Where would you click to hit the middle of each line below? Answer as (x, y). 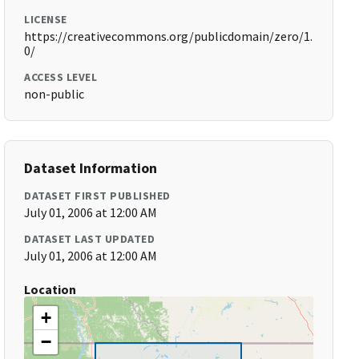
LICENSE (46, 19)
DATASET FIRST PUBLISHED (97, 196)
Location (50, 289)
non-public (54, 94)
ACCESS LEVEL (61, 77)
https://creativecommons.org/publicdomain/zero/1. (169, 36)
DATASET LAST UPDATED (90, 239)
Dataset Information (91, 168)
